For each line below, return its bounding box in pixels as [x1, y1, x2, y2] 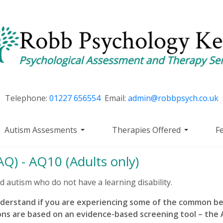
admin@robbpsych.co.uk [127, 93, 219, 104]
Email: [100, 93, 128, 104]
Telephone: [4, 93, 49, 104]
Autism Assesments [4, 124, 77, 136]
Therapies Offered [112, 124, 181, 136]
